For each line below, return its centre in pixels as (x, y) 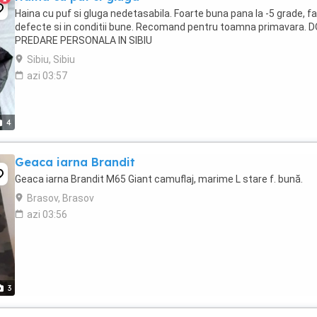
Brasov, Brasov (60, 198)
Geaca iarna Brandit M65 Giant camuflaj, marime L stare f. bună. (159, 179)
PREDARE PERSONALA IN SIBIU (83, 40)
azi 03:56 (47, 214)
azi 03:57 (47, 76)
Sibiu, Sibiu (51, 59)
